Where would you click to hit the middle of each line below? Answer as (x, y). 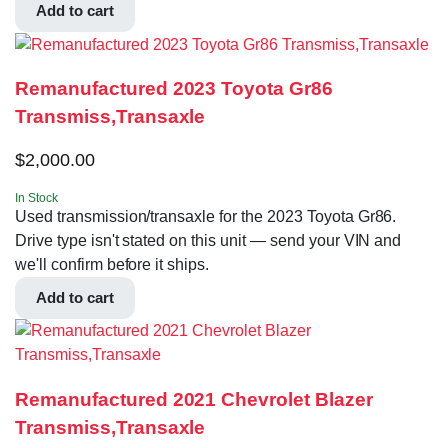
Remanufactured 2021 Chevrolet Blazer (194, 399)
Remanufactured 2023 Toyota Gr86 (174, 89)
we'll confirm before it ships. (112, 264)
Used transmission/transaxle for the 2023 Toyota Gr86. (206, 216)
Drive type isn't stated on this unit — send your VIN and (208, 240)
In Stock (36, 197)
